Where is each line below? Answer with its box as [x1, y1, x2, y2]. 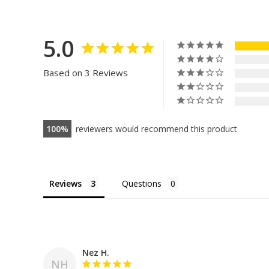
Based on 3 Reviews [43, 67, 128, 79]
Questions [122, 178, 162, 190]
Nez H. [82, 247, 109, 259]
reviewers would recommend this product [76, 123, 237, 135]
